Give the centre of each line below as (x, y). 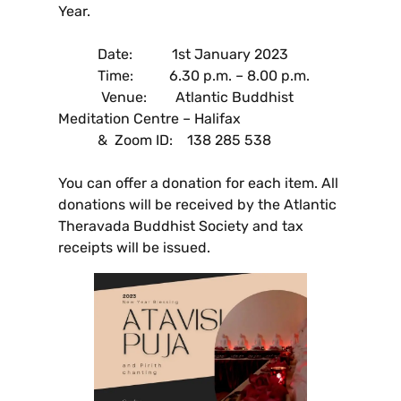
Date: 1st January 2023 (173, 55)
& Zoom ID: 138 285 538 (165, 141)
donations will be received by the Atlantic (197, 205)
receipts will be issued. (134, 248)
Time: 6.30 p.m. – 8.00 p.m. (184, 76)
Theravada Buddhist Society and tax (181, 226)
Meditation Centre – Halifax (151, 119)
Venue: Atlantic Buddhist (176, 98)
